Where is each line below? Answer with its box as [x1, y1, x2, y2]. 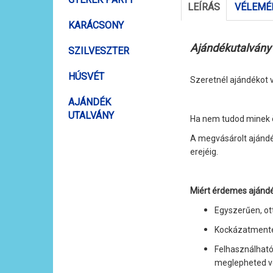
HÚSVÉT [68, 71, 104, 83]
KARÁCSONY [68, 19, 124, 32]
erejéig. [190, 146, 220, 157]
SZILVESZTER [68, 45, 129, 57]
